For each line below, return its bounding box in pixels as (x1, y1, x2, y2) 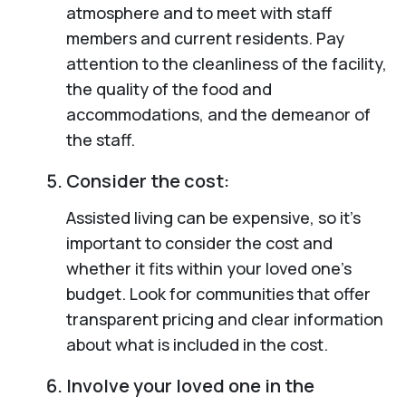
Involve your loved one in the (65, 372, 314, 398)
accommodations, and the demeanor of (65, 102, 371, 125)
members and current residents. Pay (65, 26, 344, 49)
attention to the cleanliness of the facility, (65, 52, 387, 74)
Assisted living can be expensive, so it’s (65, 206, 361, 228)
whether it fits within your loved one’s (65, 256, 352, 279)
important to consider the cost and (65, 231, 333, 254)
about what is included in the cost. (65, 333, 328, 355)
